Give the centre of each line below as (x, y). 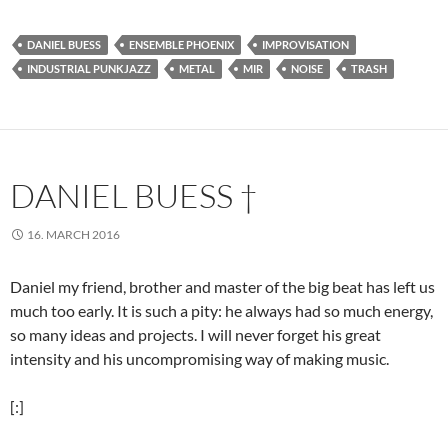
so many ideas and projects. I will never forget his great (195, 334)
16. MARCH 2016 (73, 234)
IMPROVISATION (305, 44)
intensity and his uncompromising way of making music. (199, 358)
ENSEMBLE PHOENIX (181, 44)
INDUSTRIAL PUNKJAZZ (89, 68)
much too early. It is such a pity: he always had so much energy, (221, 310)
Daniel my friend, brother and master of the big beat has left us (222, 286)
